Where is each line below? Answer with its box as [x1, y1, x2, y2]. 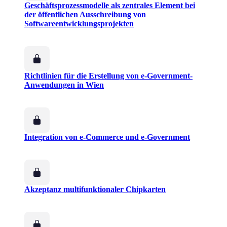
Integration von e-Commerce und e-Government [24, 133, 190, 142]
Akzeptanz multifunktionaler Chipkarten [24, 185, 166, 194]
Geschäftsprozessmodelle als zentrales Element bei [24, 1, 195, 10]
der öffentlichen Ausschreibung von [24, 10, 146, 19]
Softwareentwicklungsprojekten [24, 19, 134, 28]
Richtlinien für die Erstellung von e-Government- [24, 71, 193, 81]
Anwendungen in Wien [24, 81, 104, 90]
